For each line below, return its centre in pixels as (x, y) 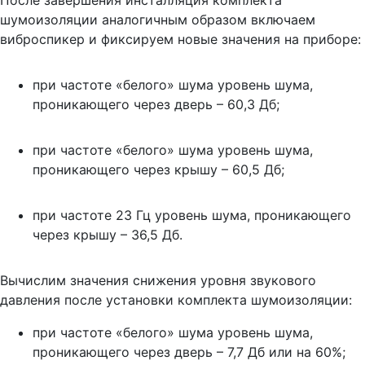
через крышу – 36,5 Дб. (108, 234)
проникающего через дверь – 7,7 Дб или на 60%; (189, 352)
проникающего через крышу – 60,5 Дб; (158, 169)
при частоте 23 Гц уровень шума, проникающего (192, 215)
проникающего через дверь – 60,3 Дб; (156, 104)
